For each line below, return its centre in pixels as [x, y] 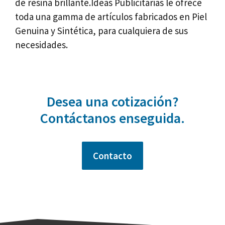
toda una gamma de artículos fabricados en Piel [111, 17]
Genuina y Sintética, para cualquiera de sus [101, 31]
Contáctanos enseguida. [113, 118]
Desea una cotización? [113, 101]
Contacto [113, 155]
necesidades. [41, 45]
